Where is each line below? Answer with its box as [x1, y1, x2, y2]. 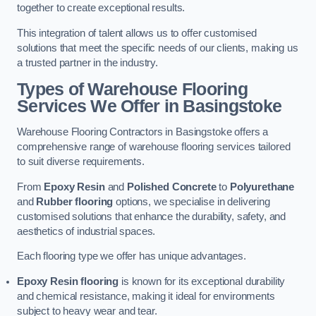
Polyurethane [229, 181, 295, 193]
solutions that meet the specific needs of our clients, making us [17, 42, 298, 54]
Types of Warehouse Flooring [17, 79, 248, 99]
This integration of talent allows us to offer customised [17, 28, 257, 39]
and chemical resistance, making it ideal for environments [17, 290, 275, 302]
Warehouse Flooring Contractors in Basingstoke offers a [17, 126, 269, 138]
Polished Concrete [126, 181, 217, 193]
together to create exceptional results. [17, 2, 186, 14]
